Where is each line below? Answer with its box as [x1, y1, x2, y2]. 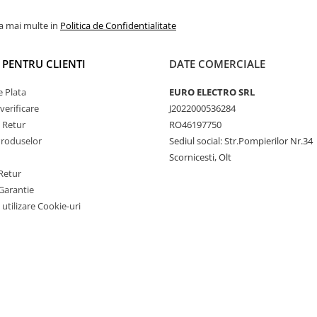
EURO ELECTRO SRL [169, 85, 255, 98]
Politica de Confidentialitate [60, 18, 176, 32]
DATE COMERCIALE [169, 56, 265, 71]
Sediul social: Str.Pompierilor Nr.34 [169, 134, 313, 147]
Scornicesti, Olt [169, 150, 231, 163]
